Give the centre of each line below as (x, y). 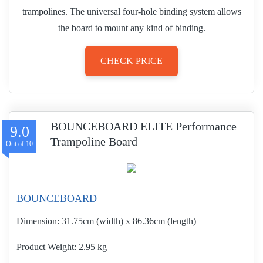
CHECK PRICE (131, 61)
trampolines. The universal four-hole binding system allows (131, 11)
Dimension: (38, 221)
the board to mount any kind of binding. (131, 28)
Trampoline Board (94, 141)
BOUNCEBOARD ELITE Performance (144, 126)
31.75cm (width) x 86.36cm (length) (129, 221)
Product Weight (45, 247)
